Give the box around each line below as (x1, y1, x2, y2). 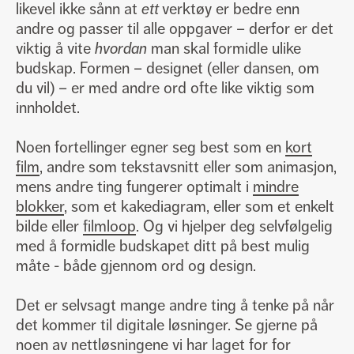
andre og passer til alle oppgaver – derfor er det (16, 18, 333, 39)
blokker (16, 196, 64, 217)
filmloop (83, 216, 136, 236)
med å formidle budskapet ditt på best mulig (16, 235, 310, 256)
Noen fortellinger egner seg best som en (16, 137, 285, 157)
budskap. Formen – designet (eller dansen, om (16, 58, 319, 78)
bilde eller (16, 216, 83, 236)
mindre (253, 176, 299, 197)
